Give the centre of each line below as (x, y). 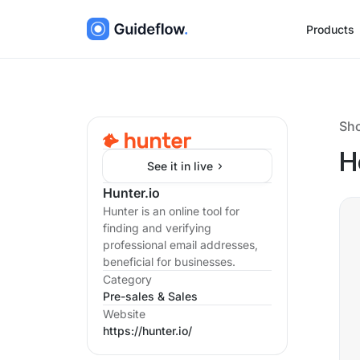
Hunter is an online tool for (171, 211)
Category (127, 279)
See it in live (180, 166)
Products (330, 29)
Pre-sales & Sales (150, 296)
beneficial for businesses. (169, 262)
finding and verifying (157, 228)
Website (124, 314)
